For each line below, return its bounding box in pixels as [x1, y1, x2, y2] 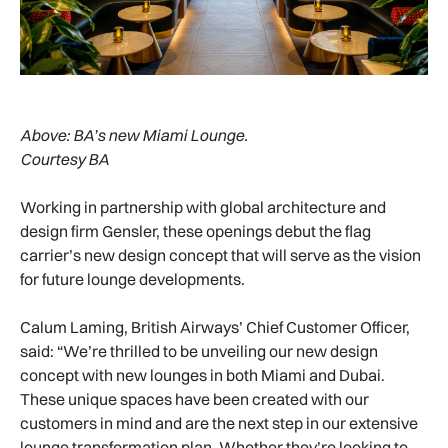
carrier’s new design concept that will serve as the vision [20, 245, 421, 266]
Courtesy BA [20, 149, 112, 170]
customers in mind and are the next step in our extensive [20, 413, 418, 434]
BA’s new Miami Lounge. [73, 125, 248, 146]
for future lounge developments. [20, 269, 248, 290]
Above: [20, 125, 73, 146]
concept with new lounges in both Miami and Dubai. [20, 365, 385, 386]
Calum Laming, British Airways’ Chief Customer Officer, [20, 317, 410, 338]
